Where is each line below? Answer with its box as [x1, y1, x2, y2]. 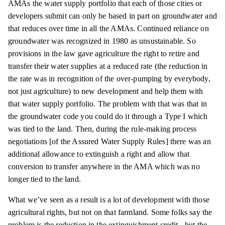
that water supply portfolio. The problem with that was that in [8, 99, 207, 108]
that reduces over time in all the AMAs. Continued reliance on [8, 24, 209, 33]
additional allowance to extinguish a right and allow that [8, 150, 190, 158]
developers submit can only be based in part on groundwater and [8, 12, 217, 20]
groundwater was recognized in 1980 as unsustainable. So [8, 37, 196, 45]
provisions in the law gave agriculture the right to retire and [8, 49, 199, 58]
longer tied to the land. [8, 175, 83, 183]
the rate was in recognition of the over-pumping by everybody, [8, 74, 210, 83]
